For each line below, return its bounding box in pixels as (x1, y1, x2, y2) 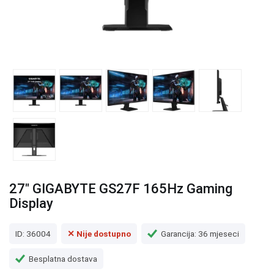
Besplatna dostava (29, 253, 97, 264)
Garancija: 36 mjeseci (161, 228, 239, 239)
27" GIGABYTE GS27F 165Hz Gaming (9, 181, 232, 196)
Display (9, 196, 53, 211)
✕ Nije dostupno (67, 228, 131, 239)
